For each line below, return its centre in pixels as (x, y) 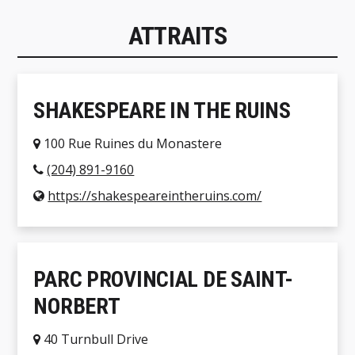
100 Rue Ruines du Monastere (132, 144)
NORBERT (77, 307)
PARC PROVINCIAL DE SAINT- (163, 280)
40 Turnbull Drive (95, 340)
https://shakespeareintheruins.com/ (155, 196)
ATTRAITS (177, 36)
